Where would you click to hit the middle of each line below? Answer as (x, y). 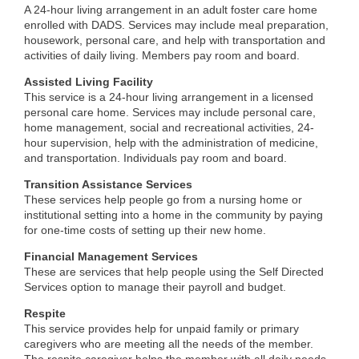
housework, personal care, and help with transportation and (175, 40)
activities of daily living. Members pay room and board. (162, 55)
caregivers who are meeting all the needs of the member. (169, 344)
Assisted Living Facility (89, 82)
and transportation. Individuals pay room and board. (155, 158)
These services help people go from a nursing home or (163, 200)
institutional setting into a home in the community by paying (173, 215)
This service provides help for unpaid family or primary (161, 329)
